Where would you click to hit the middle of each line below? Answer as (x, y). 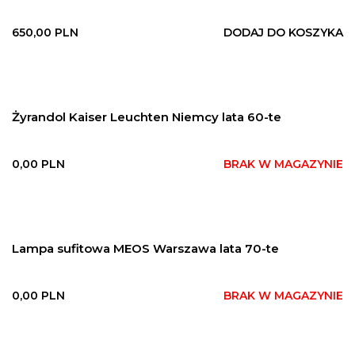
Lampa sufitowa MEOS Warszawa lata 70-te (145, 248)
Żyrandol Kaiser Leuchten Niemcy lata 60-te (147, 116)
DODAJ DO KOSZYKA (283, 32)
